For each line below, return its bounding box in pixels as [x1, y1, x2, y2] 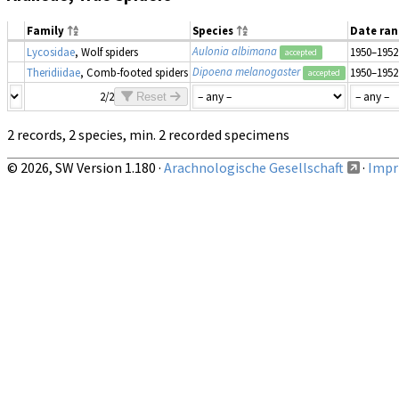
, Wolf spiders [75, 45, 138, 60]
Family [27, 23, 67, 38]
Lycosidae [27, 45, 75, 60]
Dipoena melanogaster [192, 64, 300, 79]
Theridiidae [27, 65, 80, 80]
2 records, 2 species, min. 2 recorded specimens [7, 126, 289, 144]
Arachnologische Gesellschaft [164, 159, 344, 177]
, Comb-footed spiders [80, 65, 188, 80]
